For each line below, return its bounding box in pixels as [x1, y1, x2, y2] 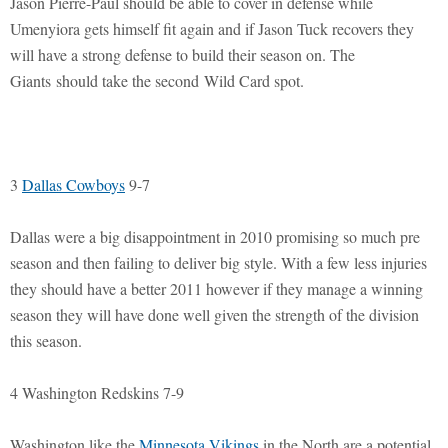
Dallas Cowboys [22, 173, 125, 195]
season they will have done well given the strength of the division [10, 303, 419, 325]
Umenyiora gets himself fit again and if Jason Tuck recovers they [10, 17, 414, 39]
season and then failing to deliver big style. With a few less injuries [10, 251, 427, 273]
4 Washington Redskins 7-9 [10, 381, 184, 403]
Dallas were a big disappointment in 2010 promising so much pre [10, 225, 420, 247]
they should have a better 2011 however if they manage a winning [10, 277, 423, 299]
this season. [10, 329, 82, 351]
